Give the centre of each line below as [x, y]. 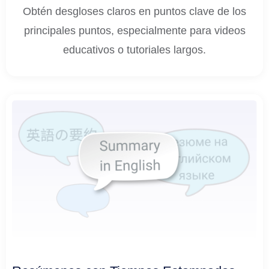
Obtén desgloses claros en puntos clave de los [134, 11]
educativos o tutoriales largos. [134, 50]
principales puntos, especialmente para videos [134, 30]
